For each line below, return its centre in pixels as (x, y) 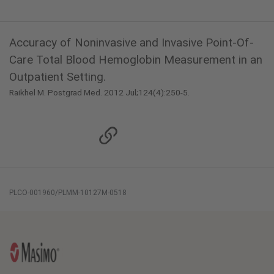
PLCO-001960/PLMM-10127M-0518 (68, 193)
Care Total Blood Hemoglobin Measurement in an (136, 60)
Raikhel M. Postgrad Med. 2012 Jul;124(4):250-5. (99, 92)
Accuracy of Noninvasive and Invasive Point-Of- (131, 43)
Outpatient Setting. (57, 77)
